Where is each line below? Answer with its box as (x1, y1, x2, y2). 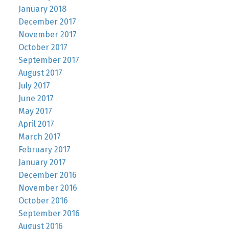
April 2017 (18, 119, 54, 129)
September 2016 (18, 209, 80, 219)
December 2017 (18, 17, 76, 27)
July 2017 (18, 81, 50, 91)
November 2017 (18, 30, 77, 40)
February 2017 (18, 145, 71, 155)
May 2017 (18, 106, 52, 117)
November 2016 (18, 183, 77, 193)
